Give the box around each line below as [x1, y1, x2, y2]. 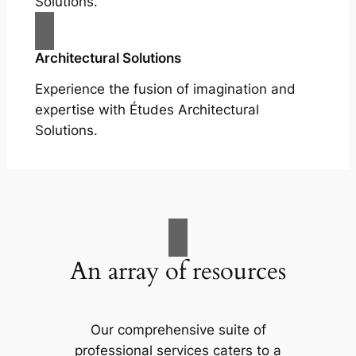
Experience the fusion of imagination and [34, 81, 296, 98]
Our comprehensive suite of [90, 322, 266, 339]
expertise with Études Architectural [34, 102, 259, 118]
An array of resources [70, 253, 286, 288]
